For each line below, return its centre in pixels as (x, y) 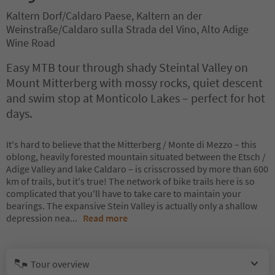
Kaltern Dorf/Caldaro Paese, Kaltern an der (104, 16)
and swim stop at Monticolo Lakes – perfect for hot (136, 98)
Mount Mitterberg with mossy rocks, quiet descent (134, 83)
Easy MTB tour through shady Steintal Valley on (127, 67)
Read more (105, 218)
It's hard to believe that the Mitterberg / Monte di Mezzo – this (131, 144)
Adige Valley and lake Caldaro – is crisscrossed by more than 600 (137, 169)
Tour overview (60, 264)
